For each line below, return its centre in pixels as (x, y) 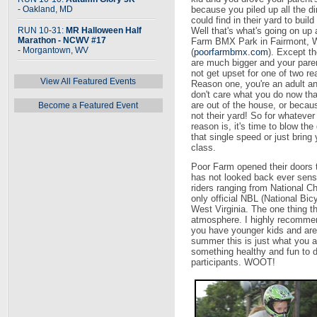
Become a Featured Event (88, 105)
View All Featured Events (88, 81)
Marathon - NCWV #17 (62, 40)
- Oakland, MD (45, 9)
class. (203, 148)
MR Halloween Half (104, 30)
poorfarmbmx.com (231, 52)
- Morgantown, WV (53, 50)
